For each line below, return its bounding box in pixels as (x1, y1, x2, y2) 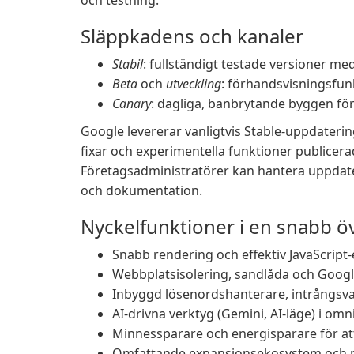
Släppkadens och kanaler (81, 23, 303, 49)
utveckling (166, 75, 221, 92)
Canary (112, 95, 151, 112)
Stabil (112, 55, 143, 73)
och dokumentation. (81, 182, 202, 199)
